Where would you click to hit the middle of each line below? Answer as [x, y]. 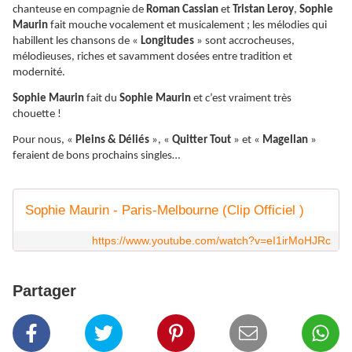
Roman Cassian [183, 10]
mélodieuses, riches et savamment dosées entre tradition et [152, 57]
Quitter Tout [202, 141]
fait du [103, 99]
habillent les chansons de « [77, 42]
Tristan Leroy [263, 10]
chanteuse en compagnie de [79, 10]
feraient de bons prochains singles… [96, 156]
